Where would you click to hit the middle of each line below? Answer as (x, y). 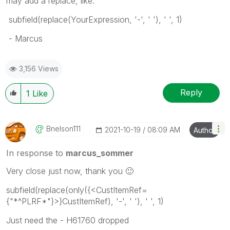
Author (205, 130)
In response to (36, 153)
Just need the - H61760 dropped (68, 220)
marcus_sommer (100, 153)
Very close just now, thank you (66, 171)
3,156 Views (39, 68)
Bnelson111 (63, 128)
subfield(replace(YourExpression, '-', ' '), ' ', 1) (94, 19)
